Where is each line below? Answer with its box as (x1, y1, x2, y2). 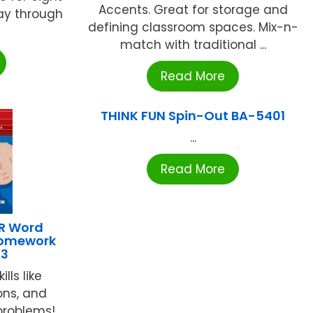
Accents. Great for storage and (98, 1, 288, 19)
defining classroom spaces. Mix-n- (87, 19, 298, 36)
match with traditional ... (119, 36, 266, 54)
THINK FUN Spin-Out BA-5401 (101, 107, 286, 125)
